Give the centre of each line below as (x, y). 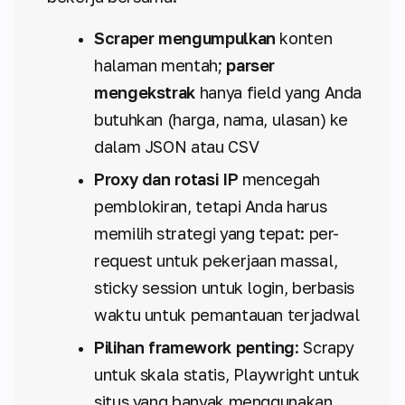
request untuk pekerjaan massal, (216, 260)
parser (251, 65)
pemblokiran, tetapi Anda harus (211, 206)
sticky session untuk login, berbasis (225, 287)
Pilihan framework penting (194, 347)
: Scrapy (325, 347)
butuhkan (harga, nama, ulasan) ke (221, 119)
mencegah (279, 179)
